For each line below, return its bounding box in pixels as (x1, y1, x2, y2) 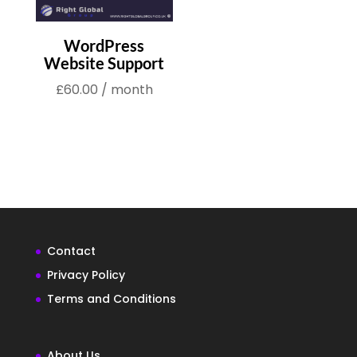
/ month (100, 80, 153, 99)
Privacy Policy (46, 266, 125, 283)
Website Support (44, 53, 165, 73)
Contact (46, 242, 96, 259)
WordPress (64, 35, 145, 55)
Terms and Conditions (46, 290, 176, 307)
